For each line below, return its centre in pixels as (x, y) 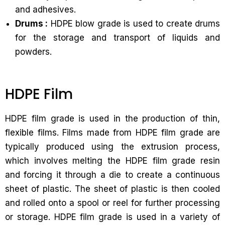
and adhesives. (45, 10)
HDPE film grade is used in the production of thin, (113, 119)
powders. (33, 52)
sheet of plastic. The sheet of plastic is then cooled (113, 189)
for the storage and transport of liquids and (118, 38)
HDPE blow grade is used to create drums (134, 24)
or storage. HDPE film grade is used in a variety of (113, 217)
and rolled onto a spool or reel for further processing (113, 203)
